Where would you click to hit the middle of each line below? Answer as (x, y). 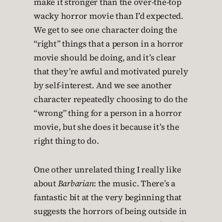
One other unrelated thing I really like (108, 169)
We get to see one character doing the (106, 30)
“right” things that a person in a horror (109, 44)
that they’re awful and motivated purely (111, 71)
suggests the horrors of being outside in (110, 211)
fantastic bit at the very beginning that (108, 197)
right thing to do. (66, 141)
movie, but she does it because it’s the (107, 127)
